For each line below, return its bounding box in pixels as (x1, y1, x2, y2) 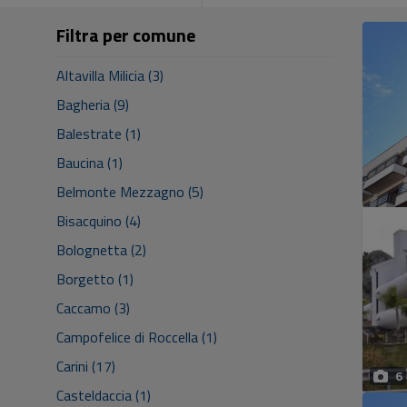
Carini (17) (56, 355, 115, 377)
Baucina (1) (56, 152, 123, 174)
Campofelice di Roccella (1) (56, 326, 217, 348)
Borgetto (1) (56, 268, 134, 290)
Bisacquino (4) (56, 210, 141, 232)
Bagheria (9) (56, 94, 129, 115)
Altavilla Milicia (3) (56, 65, 164, 86)
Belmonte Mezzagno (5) (56, 181, 203, 203)
